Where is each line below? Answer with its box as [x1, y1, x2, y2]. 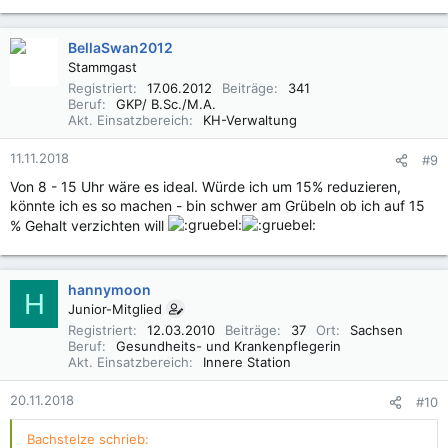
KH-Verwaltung [203, 112, 297, 128]
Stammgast [68, 59, 137, 75]
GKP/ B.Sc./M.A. [116, 96, 216, 112]
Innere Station [203, 354, 291, 370]
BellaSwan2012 [68, 39, 173, 56]
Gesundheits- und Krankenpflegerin [116, 338, 341, 354]
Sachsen [350, 322, 403, 338]
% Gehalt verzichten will [10, 217, 168, 234]
